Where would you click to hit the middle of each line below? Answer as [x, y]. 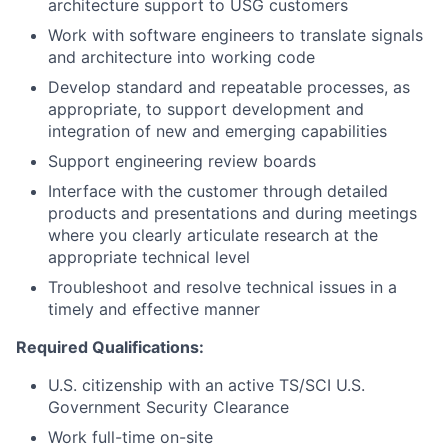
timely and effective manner [154, 309]
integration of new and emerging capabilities [217, 131]
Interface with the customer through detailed [218, 191]
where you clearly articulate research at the [213, 235]
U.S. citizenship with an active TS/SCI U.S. [206, 385]
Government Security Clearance [168, 407]
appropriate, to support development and [206, 109]
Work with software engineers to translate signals [235, 35]
